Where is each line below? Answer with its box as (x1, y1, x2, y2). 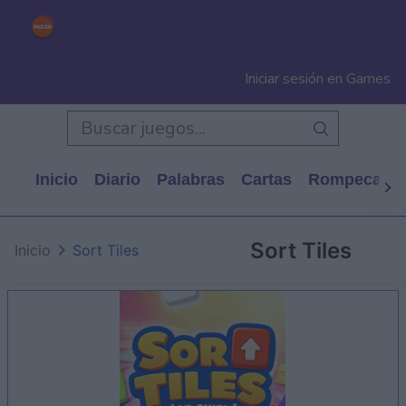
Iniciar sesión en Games (245, 69, 391, 89)
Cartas (241, 170, 292, 188)
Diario (94, 170, 140, 188)
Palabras (157, 170, 225, 188)
